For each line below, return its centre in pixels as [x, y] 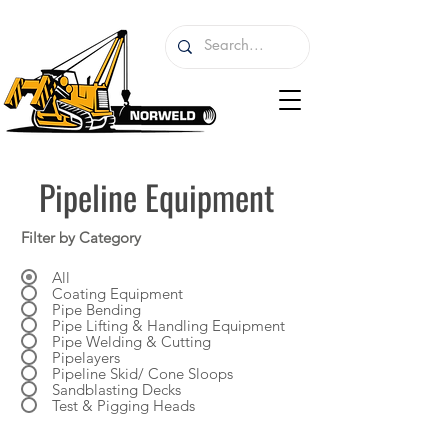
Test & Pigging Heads [123, 405]
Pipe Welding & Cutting [131, 341]
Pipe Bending [96, 309]
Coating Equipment [117, 293]
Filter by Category [81, 237]
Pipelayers [86, 357]
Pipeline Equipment [160, 196]
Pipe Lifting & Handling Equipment [168, 325]
